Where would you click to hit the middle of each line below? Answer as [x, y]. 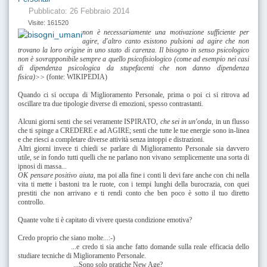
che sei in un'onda [186, 121]
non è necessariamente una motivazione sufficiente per [166, 32]
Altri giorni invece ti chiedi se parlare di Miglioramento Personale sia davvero [133, 148]
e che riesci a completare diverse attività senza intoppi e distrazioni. [111, 139]
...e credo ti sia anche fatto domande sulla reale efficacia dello [133, 246]
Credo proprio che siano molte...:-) [66, 237]
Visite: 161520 [48, 22]
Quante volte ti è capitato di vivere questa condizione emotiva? [105, 220]
